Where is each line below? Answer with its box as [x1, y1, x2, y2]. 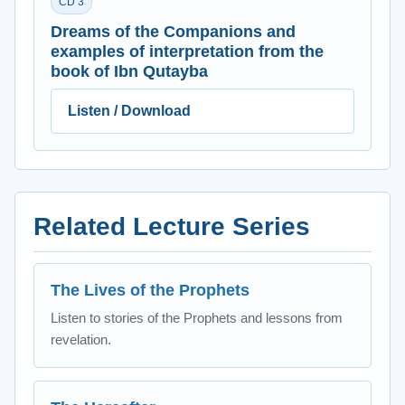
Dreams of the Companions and [51, 23, 296, 41]
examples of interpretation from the [51, 42, 324, 61]
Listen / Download [68, 103, 191, 118]
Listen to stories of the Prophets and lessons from [51, 310, 343, 325]
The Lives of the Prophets [51, 281, 250, 299]
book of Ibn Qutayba [51, 62, 208, 80]
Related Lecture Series [33, 212, 310, 240]
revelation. [51, 332, 111, 347]
